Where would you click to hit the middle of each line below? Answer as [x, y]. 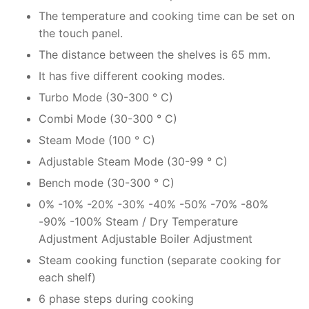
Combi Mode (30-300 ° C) [108, 119]
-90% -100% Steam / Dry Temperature [138, 222]
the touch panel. [81, 33]
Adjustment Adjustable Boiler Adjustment [146, 239]
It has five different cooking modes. [132, 76]
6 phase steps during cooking [116, 299]
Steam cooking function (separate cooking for [160, 260]
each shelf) [67, 278]
